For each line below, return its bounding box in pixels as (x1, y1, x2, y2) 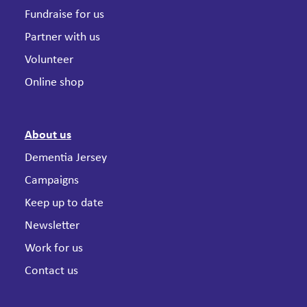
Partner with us (24, 31, 100, 44)
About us (24, 129, 71, 142)
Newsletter (24, 219, 79, 232)
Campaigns (24, 174, 79, 187)
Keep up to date (24, 197, 103, 210)
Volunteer (24, 53, 73, 66)
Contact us (24, 265, 78, 278)
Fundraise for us (24, 8, 104, 21)
